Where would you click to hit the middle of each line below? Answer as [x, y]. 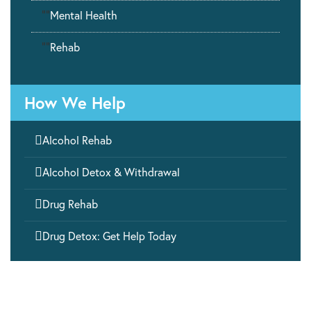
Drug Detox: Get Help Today [109, 236]
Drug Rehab [70, 204]
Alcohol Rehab [77, 140]
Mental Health [84, 15]
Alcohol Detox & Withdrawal [111, 172]
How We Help [75, 103]
